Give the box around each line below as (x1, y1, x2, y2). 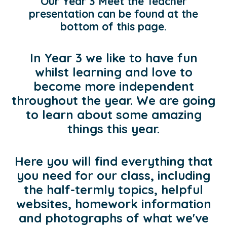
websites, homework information (16, 196, 211, 212)
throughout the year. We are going (12, 93, 215, 108)
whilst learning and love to (34, 64, 193, 80)
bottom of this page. (60, 19, 167, 33)
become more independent (33, 79, 194, 94)
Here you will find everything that (14, 154, 213, 169)
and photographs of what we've (18, 210, 209, 226)
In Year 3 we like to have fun (29, 50, 198, 66)
